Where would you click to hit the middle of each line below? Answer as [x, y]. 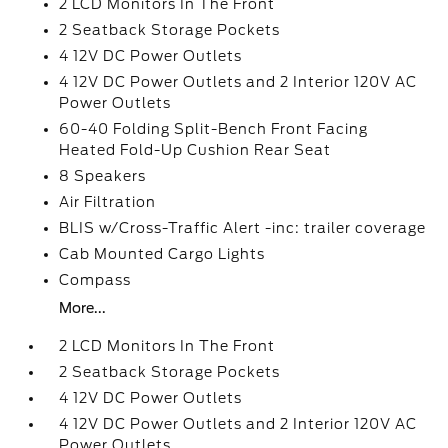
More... [83, 308]
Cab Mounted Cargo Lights [162, 254]
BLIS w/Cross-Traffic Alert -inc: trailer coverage [243, 228]
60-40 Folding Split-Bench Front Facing [214, 129]
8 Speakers [103, 176]
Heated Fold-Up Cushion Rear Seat [195, 150]
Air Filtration [108, 202]
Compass [95, 280]
